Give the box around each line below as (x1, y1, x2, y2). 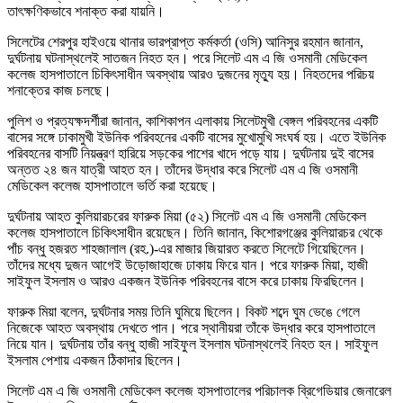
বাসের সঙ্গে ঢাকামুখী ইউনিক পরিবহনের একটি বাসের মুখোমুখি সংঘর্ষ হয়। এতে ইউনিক (7, 130, 386, 146)
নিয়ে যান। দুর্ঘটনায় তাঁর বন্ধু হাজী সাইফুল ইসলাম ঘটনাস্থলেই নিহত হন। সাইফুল (7, 336, 378, 353)
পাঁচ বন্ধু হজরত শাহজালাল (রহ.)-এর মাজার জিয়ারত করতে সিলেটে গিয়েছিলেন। (7, 241, 366, 257)
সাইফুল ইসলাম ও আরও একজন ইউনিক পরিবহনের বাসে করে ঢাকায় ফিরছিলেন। (7, 273, 366, 290)
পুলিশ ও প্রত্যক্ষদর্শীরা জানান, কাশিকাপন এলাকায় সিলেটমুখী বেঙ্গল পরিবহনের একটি (7, 113, 378, 130)
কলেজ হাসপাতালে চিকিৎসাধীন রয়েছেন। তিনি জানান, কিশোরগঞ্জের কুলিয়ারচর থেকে (7, 225, 382, 241)
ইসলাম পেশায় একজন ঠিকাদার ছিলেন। (7, 353, 183, 369)
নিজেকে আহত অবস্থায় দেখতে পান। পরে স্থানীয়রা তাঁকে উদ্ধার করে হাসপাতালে (7, 320, 375, 336)
